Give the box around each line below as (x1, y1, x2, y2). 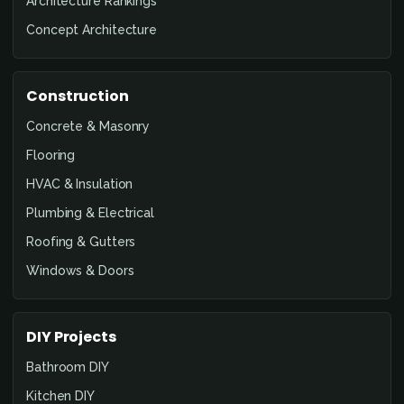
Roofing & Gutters (26, 234, 136, 249)
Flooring (26, 147, 76, 162)
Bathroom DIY (26, 359, 109, 374)
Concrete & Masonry (26, 118, 151, 133)
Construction (26, 85, 129, 106)
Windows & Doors (26, 262, 134, 278)
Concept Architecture (26, 22, 157, 37)
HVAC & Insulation (26, 176, 133, 191)
